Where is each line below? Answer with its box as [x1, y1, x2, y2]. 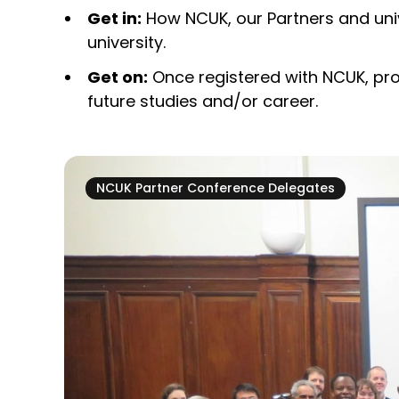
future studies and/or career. [87, 90, 318, 112]
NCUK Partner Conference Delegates [96, 179, 335, 197]
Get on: [87, 66, 148, 88]
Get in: [87, 7, 142, 29]
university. [87, 31, 166, 53]
